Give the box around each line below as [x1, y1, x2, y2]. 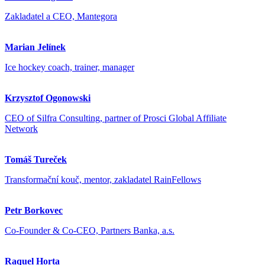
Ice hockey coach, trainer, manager [5, 62, 134, 73]
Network [5, 124, 38, 134]
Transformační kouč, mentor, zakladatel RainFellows [5, 174, 201, 185]
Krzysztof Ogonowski [5, 93, 91, 104]
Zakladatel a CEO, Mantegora [5, 11, 117, 22]
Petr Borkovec [5, 205, 63, 216]
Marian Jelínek [5, 42, 66, 53]
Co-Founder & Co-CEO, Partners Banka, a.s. [5, 225, 174, 236]
